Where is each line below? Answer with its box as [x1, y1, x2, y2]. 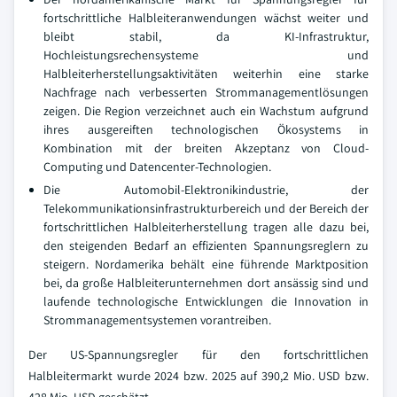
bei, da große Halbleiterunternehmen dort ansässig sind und [43, 274, 369, 291]
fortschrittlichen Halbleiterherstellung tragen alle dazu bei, [43, 218, 369, 235]
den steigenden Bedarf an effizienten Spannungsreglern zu [43, 237, 369, 253]
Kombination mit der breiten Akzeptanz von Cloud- [43, 139, 369, 156]
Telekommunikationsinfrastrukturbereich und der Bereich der [43, 199, 369, 216]
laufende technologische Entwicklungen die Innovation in [43, 292, 369, 309]
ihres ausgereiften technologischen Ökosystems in [43, 121, 369, 137]
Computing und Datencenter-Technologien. [43, 158, 271, 175]
